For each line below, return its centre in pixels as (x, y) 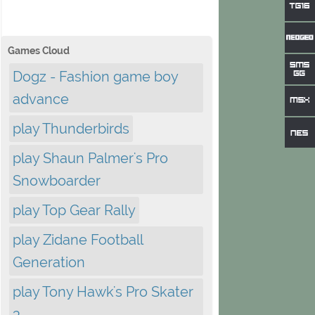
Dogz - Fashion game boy (95, 77)
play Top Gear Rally (74, 210)
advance (41, 99)
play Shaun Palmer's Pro (90, 158)
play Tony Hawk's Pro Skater (103, 292)
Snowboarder (57, 181)
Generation (49, 262)
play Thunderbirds (71, 129)
